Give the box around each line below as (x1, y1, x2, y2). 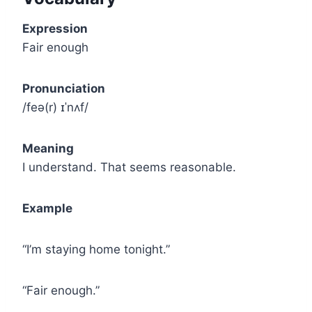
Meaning (22, 141, 74, 156)
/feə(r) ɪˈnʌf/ (22, 100, 88, 115)
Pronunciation (22, 81, 105, 96)
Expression (22, 22, 88, 36)
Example (22, 201, 72, 216)
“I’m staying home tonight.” (22, 242, 170, 257)
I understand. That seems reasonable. (22, 160, 236, 175)
